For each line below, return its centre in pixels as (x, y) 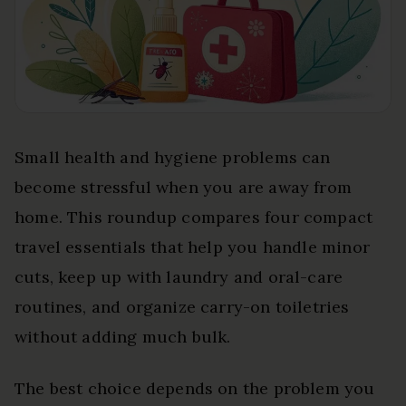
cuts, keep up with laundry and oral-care (179, 277)
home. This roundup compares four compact (194, 217)
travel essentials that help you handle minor (192, 247)
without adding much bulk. (123, 337)
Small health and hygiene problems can (173, 157)
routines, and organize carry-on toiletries (182, 307)
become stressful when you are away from (184, 187)
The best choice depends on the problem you (195, 388)
